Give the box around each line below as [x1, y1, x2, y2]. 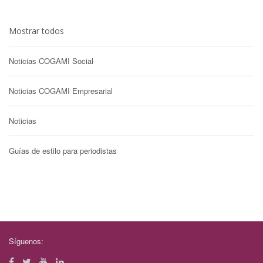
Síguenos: [9, 235, 43, 247]
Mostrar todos [9, 25, 64, 36]
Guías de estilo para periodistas [9, 144, 117, 156]
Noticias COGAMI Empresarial [9, 85, 113, 96]
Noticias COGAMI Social [9, 55, 93, 66]
